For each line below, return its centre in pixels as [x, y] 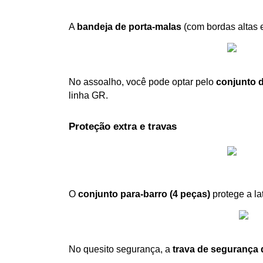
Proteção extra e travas [123, 127]
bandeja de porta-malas [129, 26]
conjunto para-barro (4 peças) [144, 194]
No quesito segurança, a [121, 249]
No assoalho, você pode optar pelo [142, 82]
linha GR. [88, 95]
